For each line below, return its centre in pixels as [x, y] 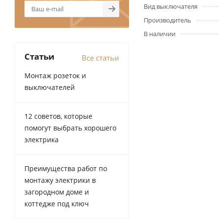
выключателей [50, 87]
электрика [42, 139]
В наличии [160, 34]
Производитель [167, 20]
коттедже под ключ [57, 203]
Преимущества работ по [66, 168]
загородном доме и [57, 192]
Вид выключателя [171, 6]
